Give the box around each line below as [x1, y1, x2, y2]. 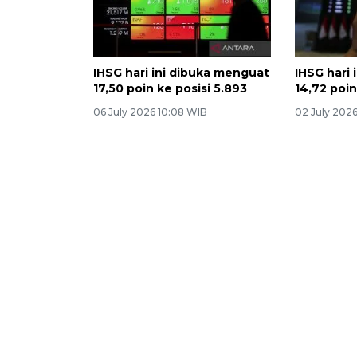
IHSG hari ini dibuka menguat [93, 65, 269, 80]
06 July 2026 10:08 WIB [93, 106, 207, 119]
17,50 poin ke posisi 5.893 [93, 81, 247, 96]
